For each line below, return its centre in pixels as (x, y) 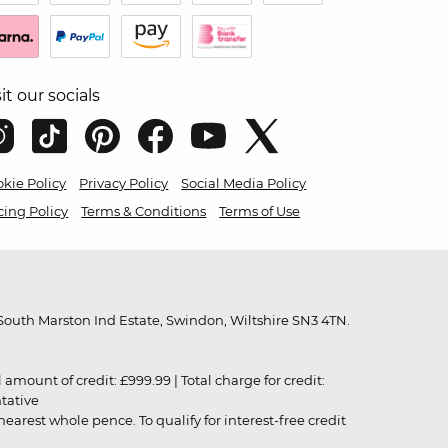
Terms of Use (260, 211)
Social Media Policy (244, 183)
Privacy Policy (124, 183)
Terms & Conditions (144, 211)
